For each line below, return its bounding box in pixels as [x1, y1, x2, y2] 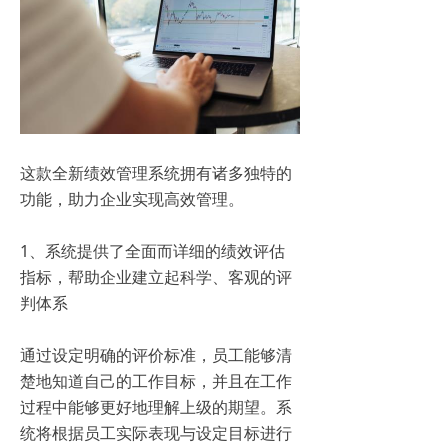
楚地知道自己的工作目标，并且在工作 [20, 370, 292, 393]
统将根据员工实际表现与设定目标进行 [20, 422, 292, 445]
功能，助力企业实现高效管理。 [20, 188, 252, 211]
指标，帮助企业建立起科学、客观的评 [20, 266, 292, 289]
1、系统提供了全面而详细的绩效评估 [20, 240, 285, 263]
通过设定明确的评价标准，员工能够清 [20, 344, 292, 367]
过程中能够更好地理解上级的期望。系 [20, 396, 292, 419]
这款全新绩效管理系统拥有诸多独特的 [20, 162, 292, 185]
